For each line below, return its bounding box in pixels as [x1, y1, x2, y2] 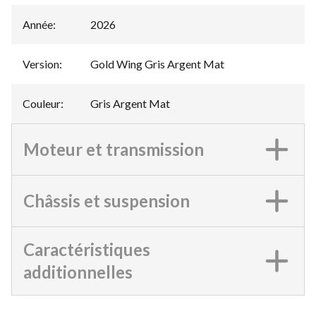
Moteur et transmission [23, 138, 204, 159]
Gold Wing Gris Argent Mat [90, 56, 224, 71]
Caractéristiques [23, 238, 150, 260]
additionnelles [23, 261, 133, 282]
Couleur [23, 96, 61, 110]
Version [23, 56, 59, 71]
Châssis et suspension [23, 190, 190, 211]
